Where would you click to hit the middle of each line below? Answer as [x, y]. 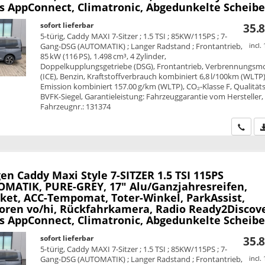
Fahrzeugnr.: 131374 [76, 107]
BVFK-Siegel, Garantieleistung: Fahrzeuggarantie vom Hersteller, [152, 97]
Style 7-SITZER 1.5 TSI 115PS [152, 175]
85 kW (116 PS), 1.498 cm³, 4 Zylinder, [104, 56]
